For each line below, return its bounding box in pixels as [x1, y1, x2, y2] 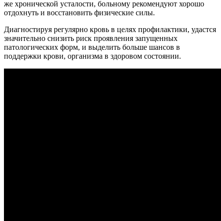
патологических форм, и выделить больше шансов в [4, 43, 180, 52]
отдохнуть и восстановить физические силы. [4, 8, 155, 17]
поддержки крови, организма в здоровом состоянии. [4, 52, 181, 61]
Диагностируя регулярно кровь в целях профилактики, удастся [4, 25, 216, 34]
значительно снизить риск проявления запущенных [4, 34, 178, 43]
